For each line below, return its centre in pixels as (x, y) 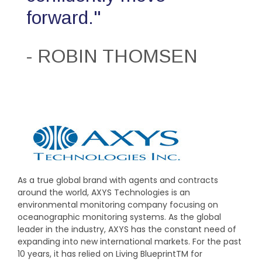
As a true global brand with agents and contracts (118, 180)
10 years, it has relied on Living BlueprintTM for (110, 254)
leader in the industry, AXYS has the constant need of (127, 229)
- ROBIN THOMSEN (112, 56)
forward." (63, 18)
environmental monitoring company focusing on (118, 205)
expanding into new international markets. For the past (130, 242)
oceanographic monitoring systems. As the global (119, 217)
